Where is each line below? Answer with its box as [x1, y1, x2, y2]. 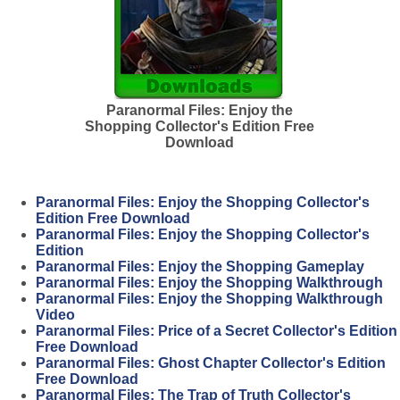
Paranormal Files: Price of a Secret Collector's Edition [36, 323, 397, 338]
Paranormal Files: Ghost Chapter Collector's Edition [36, 355, 386, 371]
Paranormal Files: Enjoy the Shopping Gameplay [36, 259, 364, 274]
